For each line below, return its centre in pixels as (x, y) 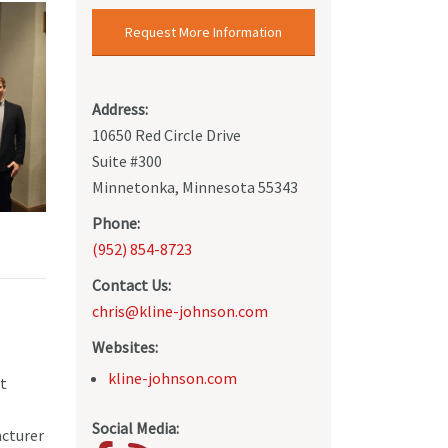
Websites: (125, 347)
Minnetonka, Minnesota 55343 (195, 187)
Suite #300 (127, 161)
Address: (120, 109)
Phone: (116, 223)
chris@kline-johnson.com (180, 311)
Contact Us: (131, 285)
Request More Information (203, 32)
